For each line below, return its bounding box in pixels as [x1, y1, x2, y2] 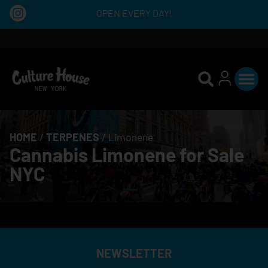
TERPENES [46, 130, 99, 144]
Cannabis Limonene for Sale [10, 143, 244, 166]
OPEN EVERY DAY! [96, 7, 172, 19]
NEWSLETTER [96, 246, 172, 260]
